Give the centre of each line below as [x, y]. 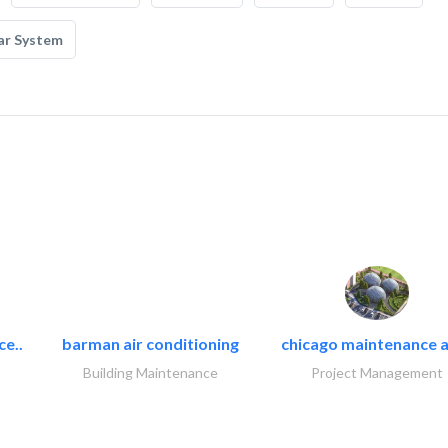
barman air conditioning [150, 343]
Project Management [377, 372]
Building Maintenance [150, 372]
